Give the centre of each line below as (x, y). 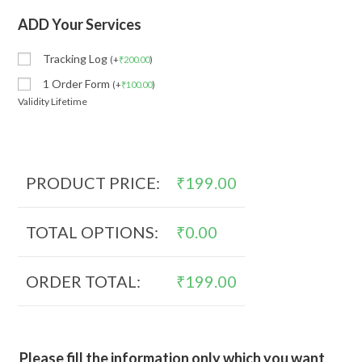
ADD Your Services (80, 24)
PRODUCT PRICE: (93, 183)
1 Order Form (78, 84)
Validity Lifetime (53, 101)
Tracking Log (77, 59)
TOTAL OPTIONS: (93, 232)
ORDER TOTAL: (84, 281)
